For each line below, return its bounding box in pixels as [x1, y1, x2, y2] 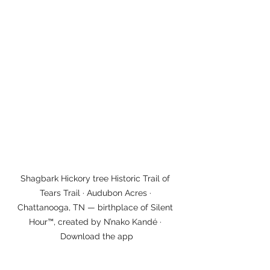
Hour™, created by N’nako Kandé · [29, 216, 164, 227]
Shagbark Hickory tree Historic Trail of [20, 173, 172, 183]
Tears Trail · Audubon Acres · [39, 187, 154, 198]
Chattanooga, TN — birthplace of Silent [17, 202, 175, 212]
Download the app [60, 231, 133, 241]
